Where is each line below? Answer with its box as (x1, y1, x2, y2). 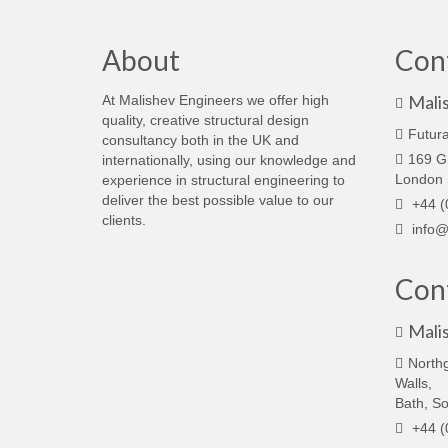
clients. (102, 212, 146, 228)
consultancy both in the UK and (102, 132, 299, 148)
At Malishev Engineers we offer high (102, 92, 329, 108)
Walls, (394, 375, 432, 391)
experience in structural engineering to (102, 172, 345, 188)
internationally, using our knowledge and (102, 152, 356, 168)
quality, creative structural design (102, 112, 309, 128)
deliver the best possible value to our (102, 192, 334, 208)
